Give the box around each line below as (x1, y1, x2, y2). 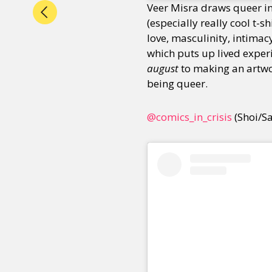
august (147, 61, 181, 76)
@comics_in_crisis (147, 110, 234, 124)
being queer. (147, 76, 208, 91)
